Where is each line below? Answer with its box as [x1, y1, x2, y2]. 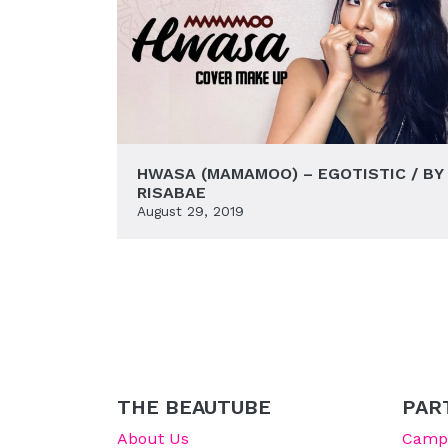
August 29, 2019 [137, 202, 244, 219]
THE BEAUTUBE [117, 394, 271, 419]
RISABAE [137, 182, 206, 202]
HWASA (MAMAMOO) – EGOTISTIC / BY [137, 163, 443, 183]
